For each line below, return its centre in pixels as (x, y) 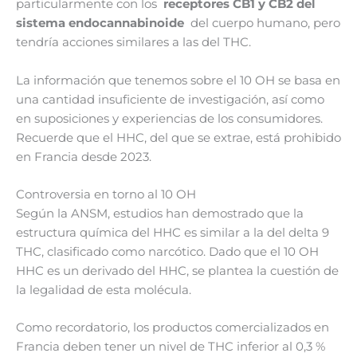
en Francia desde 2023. (84, 157)
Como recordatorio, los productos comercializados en (173, 328)
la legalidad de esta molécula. (104, 290)
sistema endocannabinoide (102, 24)
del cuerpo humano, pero (264, 24)
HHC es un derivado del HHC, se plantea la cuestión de (177, 271)
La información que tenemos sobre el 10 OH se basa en (178, 80)
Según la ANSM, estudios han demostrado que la (160, 213)
